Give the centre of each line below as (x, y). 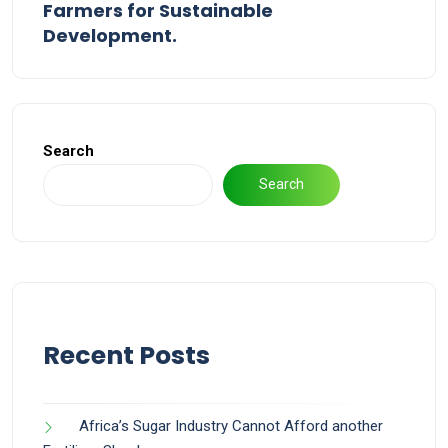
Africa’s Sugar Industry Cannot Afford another (231, 425)
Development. (110, 35)
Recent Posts (126, 355)
